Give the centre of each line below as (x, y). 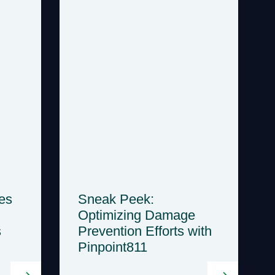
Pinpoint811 (113, 247)
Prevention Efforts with (145, 231)
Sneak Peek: (116, 199)
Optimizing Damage (137, 215)
